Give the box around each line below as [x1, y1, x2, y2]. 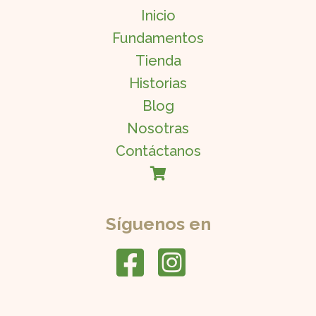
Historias [129, 74, 187, 92]
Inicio [140, 6, 176, 24]
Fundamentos [112, 29, 204, 47]
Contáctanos [115, 142, 201, 159]
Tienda [135, 51, 181, 69]
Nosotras [127, 119, 189, 137]
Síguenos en [105, 212, 211, 234]
